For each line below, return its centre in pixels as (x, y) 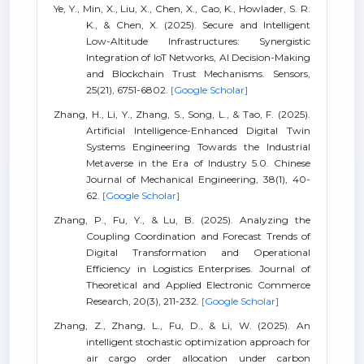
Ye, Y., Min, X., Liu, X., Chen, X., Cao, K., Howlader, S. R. (182, 9)
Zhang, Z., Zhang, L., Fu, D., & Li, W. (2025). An (182, 325)
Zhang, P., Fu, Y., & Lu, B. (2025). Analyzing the (182, 220)
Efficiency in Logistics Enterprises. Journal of (198, 269)
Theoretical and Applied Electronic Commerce (198, 285)
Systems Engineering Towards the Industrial (198, 147)
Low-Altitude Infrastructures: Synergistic (198, 41)
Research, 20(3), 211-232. (144, 301)
